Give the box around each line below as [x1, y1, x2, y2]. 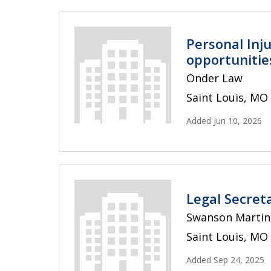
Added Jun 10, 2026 [186, 115, 262, 126]
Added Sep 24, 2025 [186, 253, 264, 266]
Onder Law [186, 71, 243, 85]
